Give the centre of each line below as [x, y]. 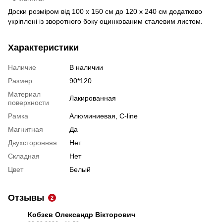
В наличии [86, 67]
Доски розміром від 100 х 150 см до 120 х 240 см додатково [105, 11]
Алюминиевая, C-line [104, 116]
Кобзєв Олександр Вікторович [82, 214]
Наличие [22, 67]
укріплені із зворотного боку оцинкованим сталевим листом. [105, 21]
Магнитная [26, 129]
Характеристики [43, 47]
